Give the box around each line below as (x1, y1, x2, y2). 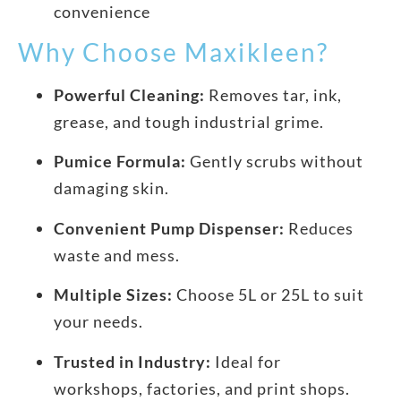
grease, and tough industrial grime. (54, 112, 324, 132)
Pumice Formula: (54, 151, 186, 172)
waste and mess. (54, 244, 180, 265)
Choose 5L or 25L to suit (173, 285, 364, 305)
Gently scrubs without (186, 151, 363, 172)
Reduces (285, 218, 354, 238)
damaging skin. (54, 178, 169, 199)
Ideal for (211, 351, 281, 371)
